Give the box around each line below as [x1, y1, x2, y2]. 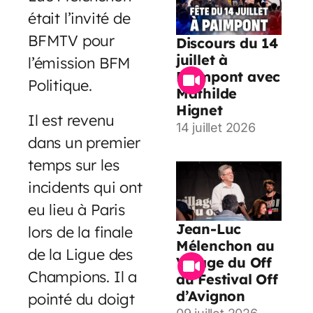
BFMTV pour [28, 31, 115, 50]
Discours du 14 [175, 34, 278, 52]
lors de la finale [28, 222, 133, 242]
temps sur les [28, 155, 119, 175]
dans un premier [28, 133, 141, 152]
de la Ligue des [28, 245, 133, 264]
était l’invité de [28, 8, 131, 28]
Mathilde [175, 85, 238, 103]
